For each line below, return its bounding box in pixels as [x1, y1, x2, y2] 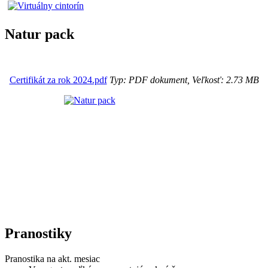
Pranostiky [5, 225, 72, 241]
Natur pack [5, 26, 74, 42]
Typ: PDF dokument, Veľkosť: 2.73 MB [106, 74, 259, 85]
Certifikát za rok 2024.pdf [9, 74, 107, 85]
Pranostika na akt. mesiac [5, 253, 100, 264]
